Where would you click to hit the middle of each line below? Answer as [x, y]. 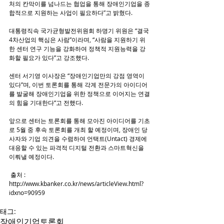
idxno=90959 [27, 193]
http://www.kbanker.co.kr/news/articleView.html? [76, 184]
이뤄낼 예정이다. [31, 157]
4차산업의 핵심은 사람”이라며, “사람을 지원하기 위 [77, 40]
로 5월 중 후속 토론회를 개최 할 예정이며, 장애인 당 [78, 130]
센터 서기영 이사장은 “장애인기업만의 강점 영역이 [77, 76]
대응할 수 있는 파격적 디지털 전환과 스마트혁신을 [77, 148]
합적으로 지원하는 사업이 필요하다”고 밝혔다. [71, 13]
